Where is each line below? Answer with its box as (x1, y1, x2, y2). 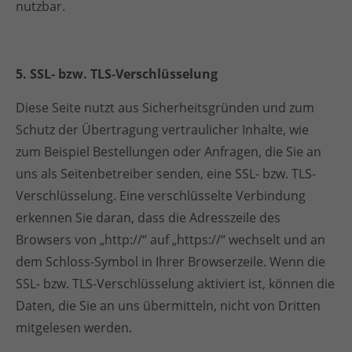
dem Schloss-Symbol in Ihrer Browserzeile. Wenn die (16, 253, 325, 270)
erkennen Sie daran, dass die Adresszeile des (16, 209, 280, 226)
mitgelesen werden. (16, 319, 132, 336)
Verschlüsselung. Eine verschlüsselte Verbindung (16, 187, 306, 204)
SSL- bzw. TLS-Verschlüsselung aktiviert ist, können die (16, 275, 335, 292)
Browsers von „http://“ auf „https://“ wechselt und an (16, 231, 325, 248)
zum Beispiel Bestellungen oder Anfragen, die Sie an (16, 143, 321, 160)
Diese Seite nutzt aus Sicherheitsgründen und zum (16, 99, 314, 116)
